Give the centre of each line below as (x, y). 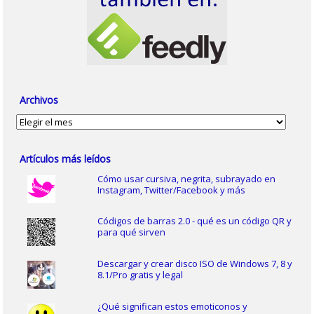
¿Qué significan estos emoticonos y (172, 306)
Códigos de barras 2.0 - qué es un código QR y (194, 221)
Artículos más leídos (66, 158)
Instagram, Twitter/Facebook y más (171, 190)
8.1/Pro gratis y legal (140, 275)
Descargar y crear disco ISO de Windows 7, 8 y (194, 264)
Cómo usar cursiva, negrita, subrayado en (186, 178)
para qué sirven (131, 232)
